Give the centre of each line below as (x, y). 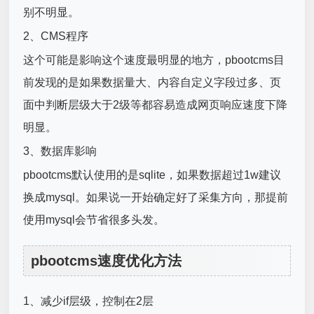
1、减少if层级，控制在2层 (89, 301)
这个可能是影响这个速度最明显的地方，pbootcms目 (154, 60)
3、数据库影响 (60, 151)
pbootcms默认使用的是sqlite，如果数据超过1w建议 (152, 175)
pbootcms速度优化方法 (107, 260)
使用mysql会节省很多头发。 (94, 219)
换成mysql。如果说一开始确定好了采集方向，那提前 (156, 197)
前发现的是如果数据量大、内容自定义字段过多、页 (152, 82)
